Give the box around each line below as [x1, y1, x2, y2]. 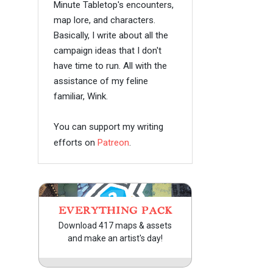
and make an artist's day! [68, 233, 163, 243]
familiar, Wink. [53, 91, 108, 102]
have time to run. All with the [53, 60, 167, 71]
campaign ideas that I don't [53, 45, 161, 56]
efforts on [53, 137, 97, 148]
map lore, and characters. [53, 15, 155, 26]
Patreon [97, 137, 129, 148]
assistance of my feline [53, 76, 148, 87]
